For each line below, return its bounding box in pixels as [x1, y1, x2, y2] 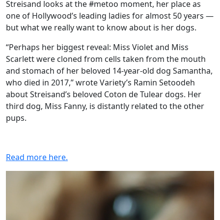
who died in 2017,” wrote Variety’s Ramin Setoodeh [6, 77, 195, 88]
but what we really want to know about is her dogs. [6, 22, 196, 33]
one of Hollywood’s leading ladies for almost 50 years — [6, 10, 214, 21]
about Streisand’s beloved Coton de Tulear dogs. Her [6, 89, 201, 100]
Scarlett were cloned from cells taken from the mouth [6, 54, 206, 64]
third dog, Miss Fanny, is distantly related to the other [6, 101, 204, 111]
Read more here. [6, 152, 68, 163]
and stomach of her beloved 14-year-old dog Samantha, [6, 65, 213, 76]
